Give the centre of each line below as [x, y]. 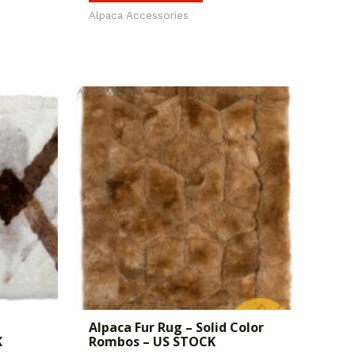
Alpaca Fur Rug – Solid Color [176, 328]
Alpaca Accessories [138, 15]
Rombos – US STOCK [152, 342]
